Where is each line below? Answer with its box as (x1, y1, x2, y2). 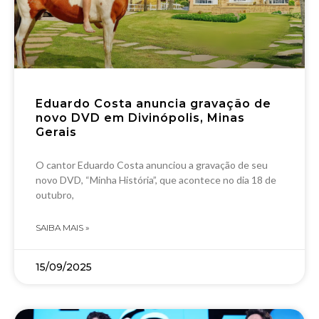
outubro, (36, 189, 74, 202)
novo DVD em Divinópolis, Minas (36, 111, 245, 125)
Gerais (36, 125, 77, 140)
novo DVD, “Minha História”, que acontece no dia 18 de (36, 174, 276, 187)
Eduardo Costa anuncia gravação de (36, 97, 271, 111)
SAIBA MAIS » (36, 222, 89, 234)
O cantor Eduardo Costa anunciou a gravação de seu (36, 159, 268, 172)
